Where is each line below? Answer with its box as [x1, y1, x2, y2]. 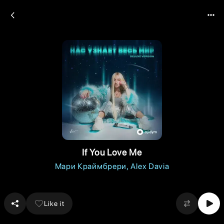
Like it [44, 199, 64, 207]
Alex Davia [130, 161, 169, 171]
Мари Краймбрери [54, 161, 127, 171]
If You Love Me [82, 147, 142, 157]
